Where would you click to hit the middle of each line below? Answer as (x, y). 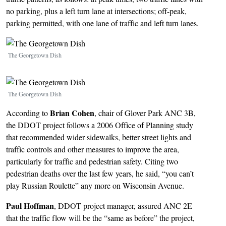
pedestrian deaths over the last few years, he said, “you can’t (100, 174)
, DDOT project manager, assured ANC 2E (123, 206)
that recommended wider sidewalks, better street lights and (99, 137)
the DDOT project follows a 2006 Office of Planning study (100, 125)
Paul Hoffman (30, 206)
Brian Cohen (72, 113)
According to (28, 113)
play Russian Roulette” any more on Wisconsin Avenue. (95, 186)
